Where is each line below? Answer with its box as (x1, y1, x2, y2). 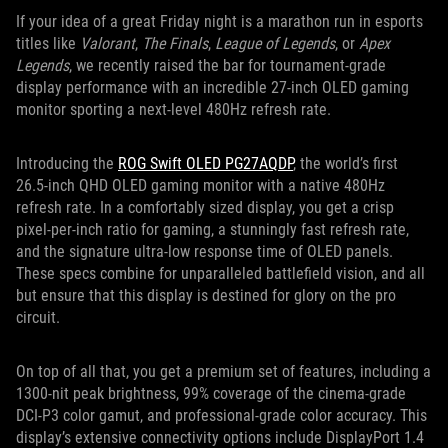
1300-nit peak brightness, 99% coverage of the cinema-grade (16, 384, 406, 404)
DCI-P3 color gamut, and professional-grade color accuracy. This (16, 406, 427, 426)
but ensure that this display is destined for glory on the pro (16, 286, 396, 306)
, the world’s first (293, 154, 398, 174)
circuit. (16, 308, 60, 328)
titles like (16, 34, 80, 54)
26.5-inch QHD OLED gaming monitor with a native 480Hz (16, 176, 385, 196)
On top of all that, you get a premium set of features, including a (16, 362, 431, 382)
